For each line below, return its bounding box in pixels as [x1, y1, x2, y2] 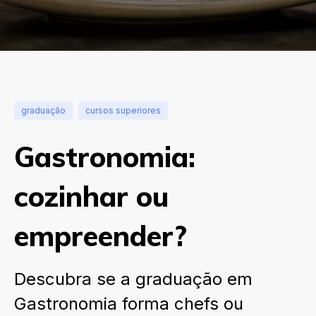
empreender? [14, 218, 187, 253]
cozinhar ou [14, 178, 169, 214]
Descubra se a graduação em [14, 269, 253, 289]
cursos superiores [85, 105, 161, 116]
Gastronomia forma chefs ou [14, 293, 243, 314]
